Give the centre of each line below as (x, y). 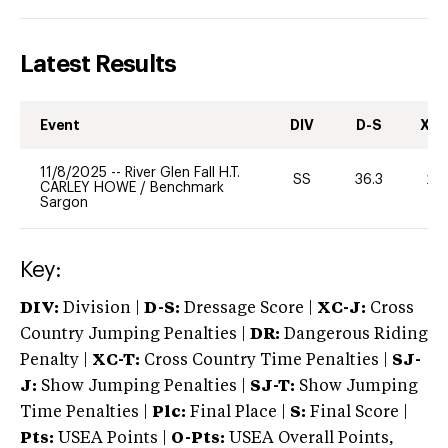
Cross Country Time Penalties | (268, 360)
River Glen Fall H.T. (182, 172)
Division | (101, 308)
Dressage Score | (246, 308)
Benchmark (187, 187)
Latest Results (98, 63)
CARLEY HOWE (90, 187)
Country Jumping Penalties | (133, 334)
